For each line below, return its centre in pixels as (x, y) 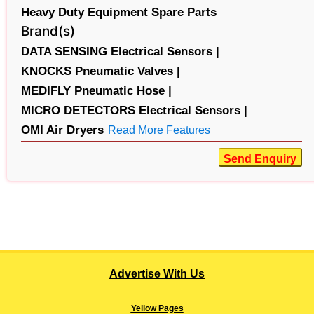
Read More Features (159, 130)
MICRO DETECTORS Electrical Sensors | (134, 110)
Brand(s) (48, 31)
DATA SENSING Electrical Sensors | (120, 51)
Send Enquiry (260, 158)
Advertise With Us (157, 273)
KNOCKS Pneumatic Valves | (101, 71)
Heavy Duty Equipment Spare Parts (119, 12)
